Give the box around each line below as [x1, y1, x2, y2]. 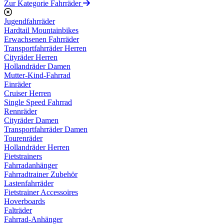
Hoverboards [4, 197, 45, 205]
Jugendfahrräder [4, 17, 55, 25]
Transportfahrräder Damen [4, 125, 87, 133]
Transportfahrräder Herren [4, 44, 86, 52]
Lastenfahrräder [4, 179, 53, 187]
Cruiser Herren [4, 89, 51, 97]
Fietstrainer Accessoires [4, 188, 78, 196]
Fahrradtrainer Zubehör [4, 170, 77, 178]
